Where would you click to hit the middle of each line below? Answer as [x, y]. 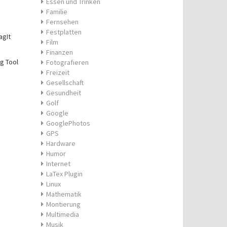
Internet [58, 164]
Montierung [63, 204]
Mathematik [64, 194]
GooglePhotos [68, 123]
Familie [57, 12]
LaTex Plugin [64, 174]
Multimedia [63, 214]
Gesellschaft [65, 83]
